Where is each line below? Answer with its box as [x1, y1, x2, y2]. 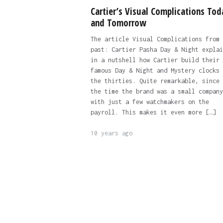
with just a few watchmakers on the [90, 98, 209, 106]
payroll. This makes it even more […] [90, 109, 216, 116]
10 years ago [90, 129, 132, 137]
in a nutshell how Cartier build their [90, 56, 220, 64]
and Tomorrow [90, 16, 146, 30]
